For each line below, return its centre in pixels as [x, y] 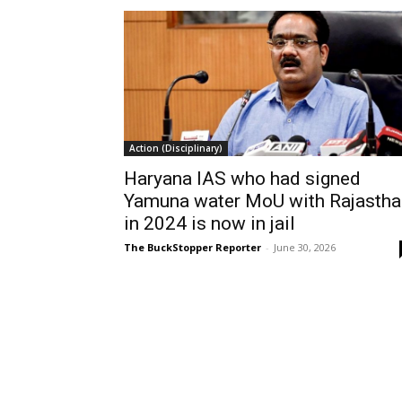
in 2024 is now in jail [210, 223]
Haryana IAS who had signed [242, 178]
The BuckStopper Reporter [192, 247]
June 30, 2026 [305, 247]
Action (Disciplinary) [176, 148]
